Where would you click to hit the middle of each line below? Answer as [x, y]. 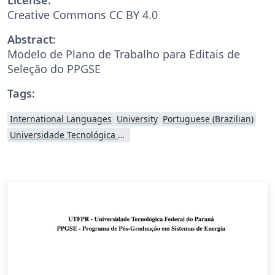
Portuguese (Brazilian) [208, 118]
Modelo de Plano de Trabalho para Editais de [124, 54]
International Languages [61, 118]
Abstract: [32, 39]
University [137, 118]
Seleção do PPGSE [54, 68]
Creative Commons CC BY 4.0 [83, 14]
